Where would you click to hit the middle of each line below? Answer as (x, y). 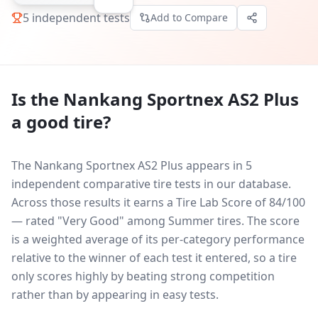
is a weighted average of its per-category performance (158, 239)
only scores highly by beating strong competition (143, 276)
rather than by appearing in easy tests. (115, 295)
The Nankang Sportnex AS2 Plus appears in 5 (132, 165)
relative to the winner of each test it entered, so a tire (154, 258)
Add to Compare (189, 17)
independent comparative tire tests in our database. (151, 184)
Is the (37, 99)
